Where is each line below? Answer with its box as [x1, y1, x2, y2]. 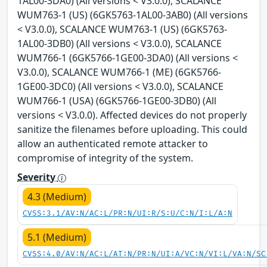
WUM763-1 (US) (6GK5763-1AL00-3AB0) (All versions [17, 8, 248, 22]
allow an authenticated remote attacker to [17, 137, 208, 151]
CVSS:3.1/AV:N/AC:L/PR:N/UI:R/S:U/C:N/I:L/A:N [23, 209, 232, 219]
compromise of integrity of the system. [17, 151, 193, 165]
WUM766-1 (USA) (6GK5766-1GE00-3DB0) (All [17, 94, 216, 108]
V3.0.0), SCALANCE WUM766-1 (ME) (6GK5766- [17, 66, 221, 79]
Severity [17, 170, 58, 184]
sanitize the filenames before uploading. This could [17, 123, 247, 136]
